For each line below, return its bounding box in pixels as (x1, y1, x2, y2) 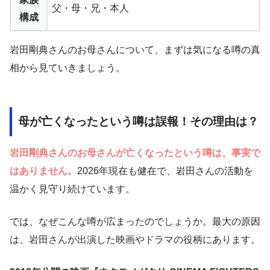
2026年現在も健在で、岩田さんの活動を (77, 166, 253, 177)
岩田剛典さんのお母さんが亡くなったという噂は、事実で (10, 148, 260, 159)
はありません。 (10, 166, 77, 177)
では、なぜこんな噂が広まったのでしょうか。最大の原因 (10, 216, 260, 227)
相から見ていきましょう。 (10, 62, 125, 73)
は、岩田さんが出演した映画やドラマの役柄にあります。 (10, 234, 260, 245)
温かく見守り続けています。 (10, 184, 135, 195)
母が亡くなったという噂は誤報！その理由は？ (18, 115, 259, 128)
